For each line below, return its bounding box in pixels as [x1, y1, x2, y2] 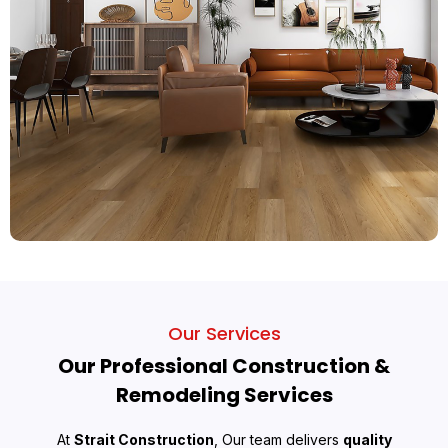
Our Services [167, 321, 281, 347]
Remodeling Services [115, 381, 333, 410]
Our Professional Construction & [58, 352, 390, 381]
